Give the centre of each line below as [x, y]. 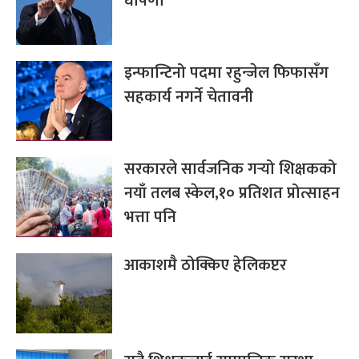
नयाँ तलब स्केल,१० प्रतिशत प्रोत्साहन [232, 194]
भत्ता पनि [150, 218]
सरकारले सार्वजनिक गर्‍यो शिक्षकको [230, 169]
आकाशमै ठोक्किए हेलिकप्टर [206, 266]
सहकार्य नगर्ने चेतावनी [189, 97]
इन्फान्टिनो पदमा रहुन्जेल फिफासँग [226, 73]
